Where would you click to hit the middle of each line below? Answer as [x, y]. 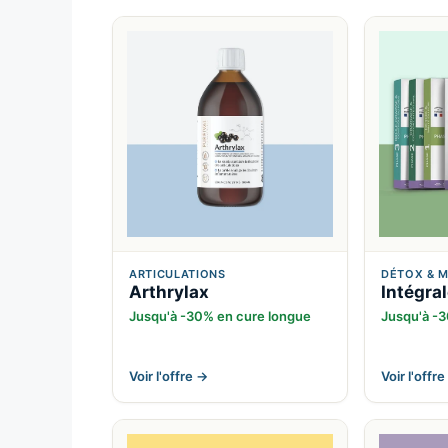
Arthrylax [169, 292]
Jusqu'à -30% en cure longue [220, 316]
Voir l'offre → [168, 376]
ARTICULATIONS [177, 274]
